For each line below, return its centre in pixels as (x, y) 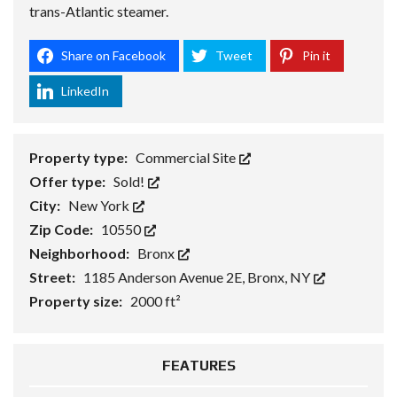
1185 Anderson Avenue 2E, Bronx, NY (198, 276)
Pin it (316, 55)
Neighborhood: (81, 253)
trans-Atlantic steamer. (99, 11)
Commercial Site (187, 157)
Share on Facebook (113, 55)
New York (100, 205)
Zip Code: (62, 229)
